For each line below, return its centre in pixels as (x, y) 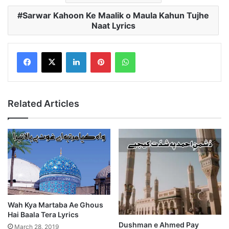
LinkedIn (99, 51)
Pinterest (125, 51)
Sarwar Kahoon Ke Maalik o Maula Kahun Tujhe (116, 15)
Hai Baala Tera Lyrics (43, 214)
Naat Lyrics (113, 25)
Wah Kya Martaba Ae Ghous (55, 204)
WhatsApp (151, 51)
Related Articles (43, 103)
